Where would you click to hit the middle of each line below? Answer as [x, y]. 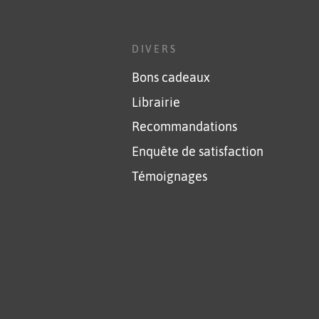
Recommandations [184, 127]
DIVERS [154, 49]
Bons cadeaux [171, 77]
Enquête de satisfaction [197, 152]
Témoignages [169, 177]
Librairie [156, 102]
